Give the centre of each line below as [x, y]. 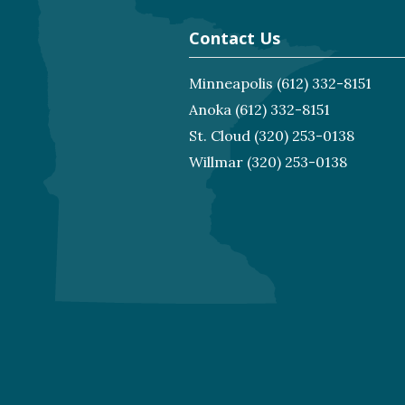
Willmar [216, 162]
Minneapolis [231, 83]
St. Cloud [219, 136]
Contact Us [234, 38]
